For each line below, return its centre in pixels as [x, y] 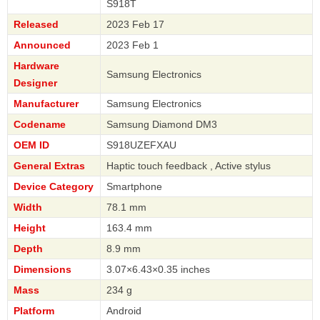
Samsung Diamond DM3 [162, 124]
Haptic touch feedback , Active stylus [189, 165]
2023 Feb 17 [135, 24]
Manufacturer [46, 103]
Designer [35, 82]
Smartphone [134, 186]
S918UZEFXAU [141, 145]
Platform [34, 310]
